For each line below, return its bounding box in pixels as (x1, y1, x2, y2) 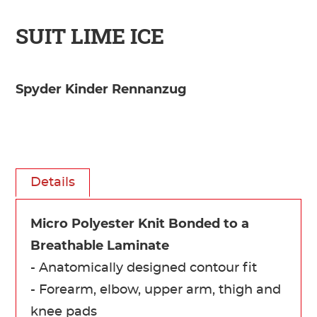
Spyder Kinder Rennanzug (16, 83, 188, 96)
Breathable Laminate (30, 239, 170, 253)
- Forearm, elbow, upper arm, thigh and (30, 283, 282, 296)
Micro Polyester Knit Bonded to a (30, 217, 250, 231)
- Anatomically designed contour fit (30, 261, 258, 275)
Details (30, 175, 76, 189)
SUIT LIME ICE (16, 21, 165, 50)
